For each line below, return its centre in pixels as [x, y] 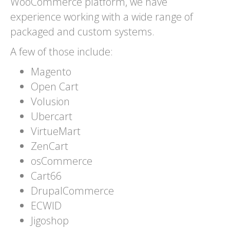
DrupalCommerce [72, 191]
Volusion [50, 101]
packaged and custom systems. [82, 32]
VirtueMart [56, 131]
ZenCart [50, 146]
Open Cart [55, 87]
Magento [51, 72]
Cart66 [46, 176]
